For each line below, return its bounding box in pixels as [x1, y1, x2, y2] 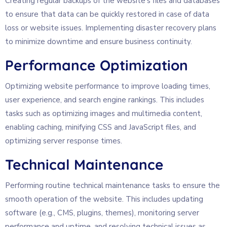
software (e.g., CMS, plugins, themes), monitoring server [5, 207, 199, 218]
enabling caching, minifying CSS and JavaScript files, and [5, 122, 196, 132]
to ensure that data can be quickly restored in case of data [5, 9, 209, 19]
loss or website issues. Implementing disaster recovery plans [5, 22, 216, 33]
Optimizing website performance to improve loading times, [5, 81, 210, 91]
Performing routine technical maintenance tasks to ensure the [5, 180, 220, 191]
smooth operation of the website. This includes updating [5, 194, 203, 204]
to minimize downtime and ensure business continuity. [5, 36, 192, 47]
